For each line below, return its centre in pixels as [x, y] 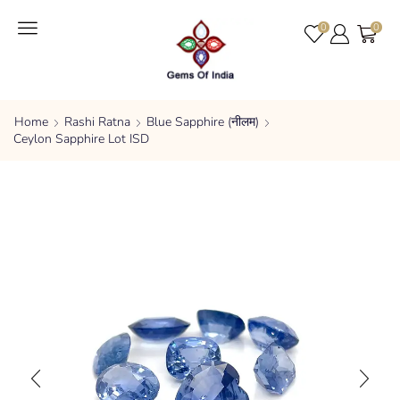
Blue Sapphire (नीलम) [203, 122]
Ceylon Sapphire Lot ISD [81, 139]
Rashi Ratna [97, 122]
